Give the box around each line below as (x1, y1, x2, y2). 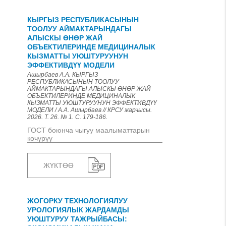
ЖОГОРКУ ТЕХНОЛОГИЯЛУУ (27, 197, 128, 205)
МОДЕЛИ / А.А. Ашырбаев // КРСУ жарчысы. (27, 106, 152, 114)
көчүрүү (27, 134, 52, 142)
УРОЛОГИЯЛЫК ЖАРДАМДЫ (27, 206, 129, 214)
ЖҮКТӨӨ (43, 161, 74, 169)
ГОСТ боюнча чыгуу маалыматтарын (27, 126, 150, 134)
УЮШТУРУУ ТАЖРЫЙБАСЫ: (27, 215, 127, 223)
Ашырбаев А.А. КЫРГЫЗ (27, 71, 98, 78)
